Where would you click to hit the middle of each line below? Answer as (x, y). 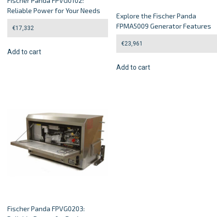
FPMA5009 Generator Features (164, 26)
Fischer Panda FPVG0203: (46, 209)
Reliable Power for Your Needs (54, 11)
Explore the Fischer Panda (156, 15)
